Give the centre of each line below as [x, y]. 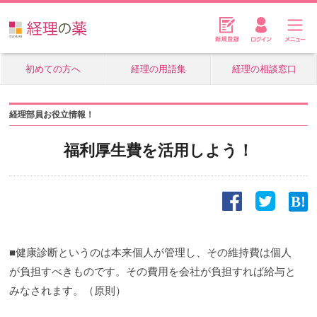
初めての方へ [53, 69]
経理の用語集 [158, 69]
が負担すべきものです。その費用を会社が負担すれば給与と [153, 271]
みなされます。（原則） [68, 290]
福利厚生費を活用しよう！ [158, 150]
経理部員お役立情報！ [52, 115]
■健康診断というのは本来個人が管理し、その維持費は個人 [151, 252]
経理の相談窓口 [264, 69]
